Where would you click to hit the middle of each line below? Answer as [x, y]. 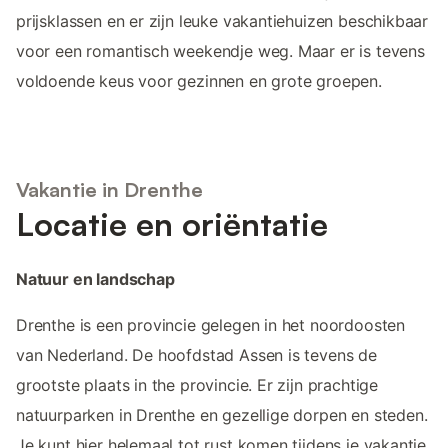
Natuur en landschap [95, 279]
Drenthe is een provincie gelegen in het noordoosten [211, 325]
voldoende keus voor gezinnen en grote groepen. [199, 80]
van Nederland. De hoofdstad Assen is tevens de [196, 355]
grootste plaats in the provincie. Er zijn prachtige [197, 385]
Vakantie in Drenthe [109, 190]
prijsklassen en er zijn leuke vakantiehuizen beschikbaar [222, 20]
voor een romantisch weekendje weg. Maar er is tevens [220, 50]
